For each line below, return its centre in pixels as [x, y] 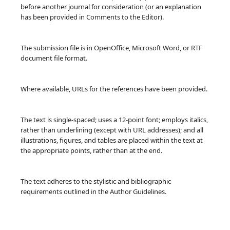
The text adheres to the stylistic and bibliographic [95, 181]
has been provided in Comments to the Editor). [92, 17]
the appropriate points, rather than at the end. [91, 151]
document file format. [54, 58]
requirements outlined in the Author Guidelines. [93, 192]
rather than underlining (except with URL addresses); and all [112, 130]
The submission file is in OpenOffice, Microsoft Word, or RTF [111, 48]
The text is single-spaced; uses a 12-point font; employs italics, [114, 120]
